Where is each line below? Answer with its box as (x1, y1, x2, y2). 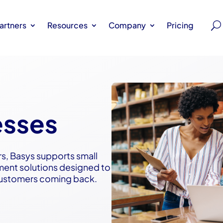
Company (109, 19, 146, 30)
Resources (47, 19, 88, 30)
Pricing (167, 19, 194, 30)
